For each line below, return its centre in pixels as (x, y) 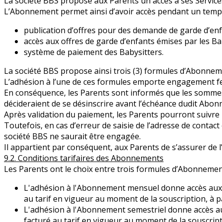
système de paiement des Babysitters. (94, 52)
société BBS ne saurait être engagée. (72, 137)
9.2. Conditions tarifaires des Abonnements (84, 158)
